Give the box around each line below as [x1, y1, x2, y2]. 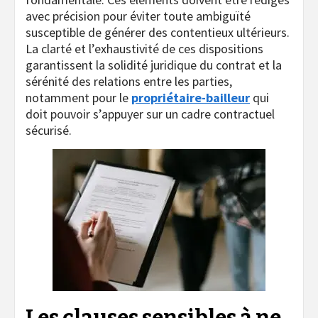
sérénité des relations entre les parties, [26, 72, 232, 89]
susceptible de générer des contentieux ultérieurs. [26, 23, 290, 40]
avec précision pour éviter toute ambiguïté [26, 7, 251, 24]
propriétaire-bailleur [131, 89, 250, 106]
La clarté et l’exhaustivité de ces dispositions [26, 40, 263, 57]
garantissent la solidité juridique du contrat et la [26, 56, 282, 73]
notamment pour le [26, 89, 131, 106]
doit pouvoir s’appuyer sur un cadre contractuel [26, 105, 275, 122]
